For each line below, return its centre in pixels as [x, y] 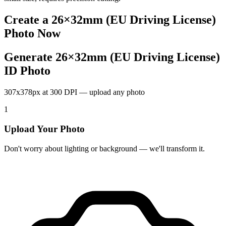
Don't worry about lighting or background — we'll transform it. [104, 148]
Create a [28, 20]
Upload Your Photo [44, 129]
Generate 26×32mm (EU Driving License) [112, 57]
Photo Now [32, 34]
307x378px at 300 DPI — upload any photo [74, 92]
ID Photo [27, 71]
